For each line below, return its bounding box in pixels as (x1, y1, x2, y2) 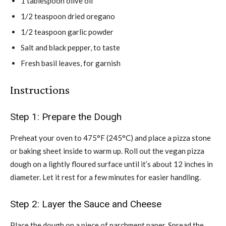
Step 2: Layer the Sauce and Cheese (10, 198, 161, 210)
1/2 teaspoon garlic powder (21, 27, 114, 36)
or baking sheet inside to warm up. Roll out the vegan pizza (10, 146, 204, 155)
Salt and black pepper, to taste (21, 42, 120, 52)
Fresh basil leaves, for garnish (21, 58, 121, 68)
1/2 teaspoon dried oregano (21, 11, 115, 21)
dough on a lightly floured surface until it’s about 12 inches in (10, 159, 213, 168)
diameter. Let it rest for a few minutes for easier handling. (10, 172, 201, 182)
